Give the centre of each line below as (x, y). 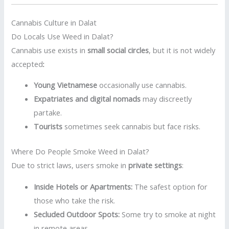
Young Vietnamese (66, 85)
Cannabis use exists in (50, 50)
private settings (155, 165)
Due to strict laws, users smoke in (70, 165)
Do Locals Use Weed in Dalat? (63, 36)
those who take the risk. (75, 200)
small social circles (118, 50)
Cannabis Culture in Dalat (54, 22)
